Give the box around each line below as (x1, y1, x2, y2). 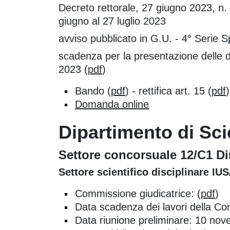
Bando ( (75, 85, 111, 97)
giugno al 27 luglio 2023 (59, 15, 166, 27)
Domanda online (75, 98, 149, 110)
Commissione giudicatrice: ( (75, 187, 201, 199)
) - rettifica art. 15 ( (125, 85, 212, 97)
